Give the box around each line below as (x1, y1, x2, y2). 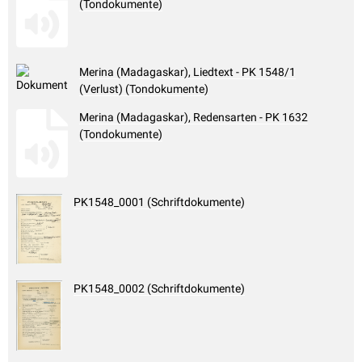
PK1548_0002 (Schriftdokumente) (74, 282, 245, 296)
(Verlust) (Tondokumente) (79, 82, 208, 96)
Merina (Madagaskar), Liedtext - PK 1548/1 (79, 65, 296, 79)
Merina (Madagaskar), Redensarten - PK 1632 (79, 111, 308, 124)
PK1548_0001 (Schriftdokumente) (74, 196, 245, 209)
